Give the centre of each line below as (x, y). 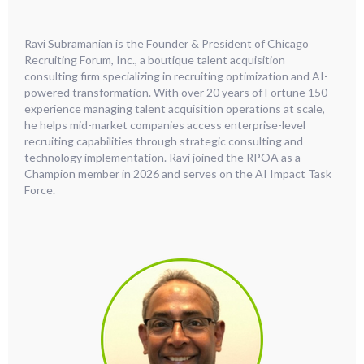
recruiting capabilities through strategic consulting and (164, 141)
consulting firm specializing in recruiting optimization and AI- (176, 76)
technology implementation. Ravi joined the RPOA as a (162, 158)
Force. (41, 190)
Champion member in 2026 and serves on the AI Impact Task (178, 174)
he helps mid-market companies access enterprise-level (165, 125)
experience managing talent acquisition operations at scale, (175, 109)
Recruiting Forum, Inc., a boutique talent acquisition (155, 60)
